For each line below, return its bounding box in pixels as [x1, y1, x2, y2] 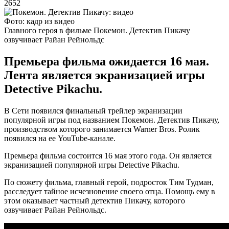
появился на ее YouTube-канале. [4, 133, 116, 143]
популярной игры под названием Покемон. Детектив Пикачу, [4, 115, 219, 124]
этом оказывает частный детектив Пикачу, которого [4, 196, 185, 205]
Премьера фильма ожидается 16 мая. [4, 54, 209, 68]
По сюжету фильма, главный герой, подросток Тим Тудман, [4, 177, 214, 187]
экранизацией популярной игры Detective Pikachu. [4, 160, 179, 169]
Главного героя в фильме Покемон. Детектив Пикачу [4, 26, 190, 35]
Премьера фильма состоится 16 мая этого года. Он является [4, 151, 212, 160]
